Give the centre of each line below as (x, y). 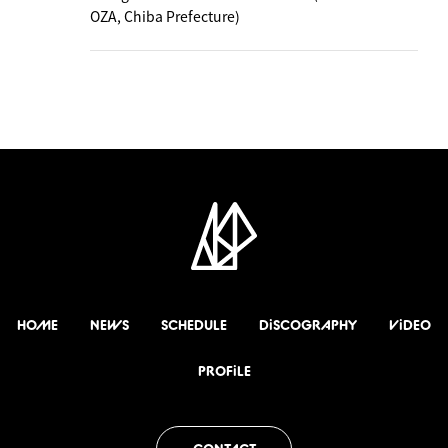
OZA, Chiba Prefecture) (165, 16)
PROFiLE (224, 370)
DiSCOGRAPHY (308, 324)
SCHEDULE (194, 324)
